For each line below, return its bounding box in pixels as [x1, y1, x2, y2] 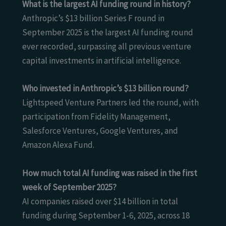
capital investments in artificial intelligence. [22, 55, 181, 67]
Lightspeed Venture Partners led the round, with [22, 97, 199, 108]
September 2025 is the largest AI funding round [22, 27, 193, 38]
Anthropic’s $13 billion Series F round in [22, 13, 164, 24]
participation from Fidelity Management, [22, 111, 171, 123]
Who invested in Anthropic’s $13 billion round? [22, 83, 189, 94]
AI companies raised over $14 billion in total [22, 195, 178, 207]
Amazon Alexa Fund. [22, 139, 94, 151]
